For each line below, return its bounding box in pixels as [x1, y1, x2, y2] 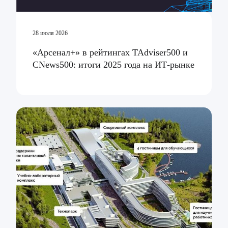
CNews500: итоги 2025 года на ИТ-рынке [33, 60, 194, 70]
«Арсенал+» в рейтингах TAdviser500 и [33, 47, 188, 58]
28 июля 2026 [33, 30, 68, 37]
